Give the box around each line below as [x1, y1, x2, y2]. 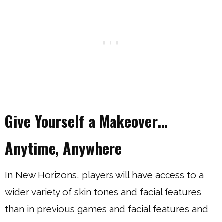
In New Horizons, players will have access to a [5, 169, 204, 180]
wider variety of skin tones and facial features [5, 186, 201, 197]
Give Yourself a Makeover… [5, 110, 167, 132]
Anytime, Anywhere [5, 137, 122, 159]
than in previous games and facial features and [5, 203, 208, 214]
